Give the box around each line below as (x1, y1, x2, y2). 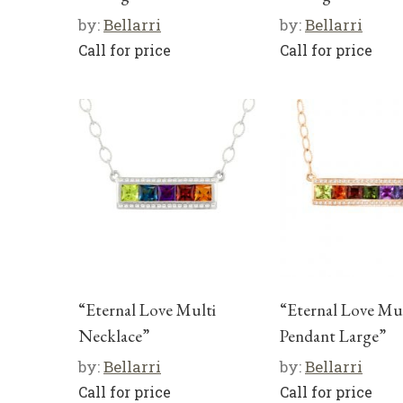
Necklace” (78, 324, 149, 347)
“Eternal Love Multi (78, 298, 216, 321)
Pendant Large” (280, 324, 386, 347)
